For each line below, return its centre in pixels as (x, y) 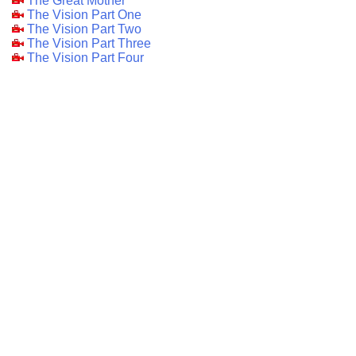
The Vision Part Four (85, 57)
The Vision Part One (84, 14)
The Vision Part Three (89, 43)
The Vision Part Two (84, 29)
